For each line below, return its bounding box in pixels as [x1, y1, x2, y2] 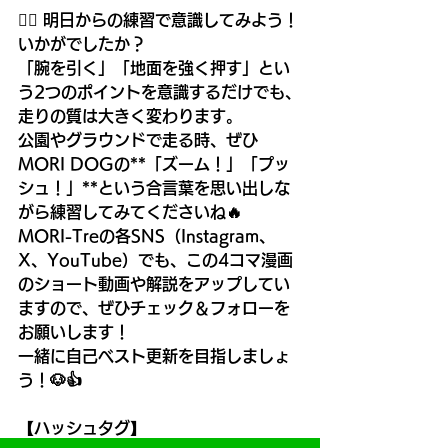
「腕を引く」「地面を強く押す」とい [18, 60, 290, 76]
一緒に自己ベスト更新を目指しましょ [18, 348, 290, 364]
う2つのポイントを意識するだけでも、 [18, 84, 301, 100]
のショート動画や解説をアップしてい [18, 276, 290, 292]
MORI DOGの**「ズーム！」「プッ [18, 156, 290, 172]
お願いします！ [18, 324, 130, 340]
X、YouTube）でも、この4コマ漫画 [18, 252, 293, 268]
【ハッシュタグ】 [18, 420, 146, 436]
